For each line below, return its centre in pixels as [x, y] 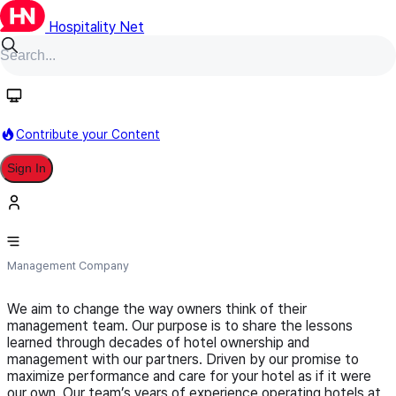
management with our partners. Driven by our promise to [183, 359]
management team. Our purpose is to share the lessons [180, 326]
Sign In [27, 168]
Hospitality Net [97, 27]
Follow [367, 112]
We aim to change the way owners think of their [157, 309]
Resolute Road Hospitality [148, 217]
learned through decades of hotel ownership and [158, 343]
